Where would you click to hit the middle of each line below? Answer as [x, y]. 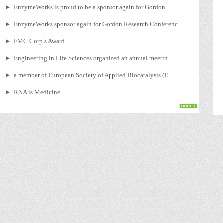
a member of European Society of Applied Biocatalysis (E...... [96, 75]
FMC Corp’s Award [39, 41]
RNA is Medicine [37, 92]
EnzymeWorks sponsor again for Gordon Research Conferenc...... [100, 24]
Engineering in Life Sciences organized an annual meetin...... [95, 58]
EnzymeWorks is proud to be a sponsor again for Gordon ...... [95, 7]
